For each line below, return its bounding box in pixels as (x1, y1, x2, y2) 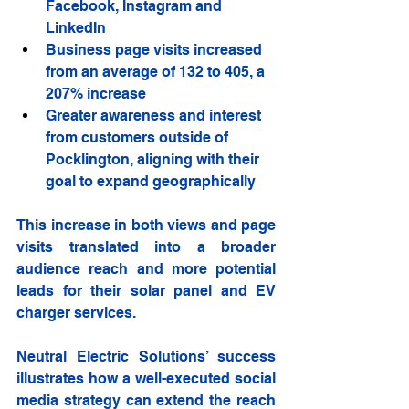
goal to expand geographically (46, 173, 256, 191)
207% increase (46, 85, 146, 103)
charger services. (16, 304, 136, 322)
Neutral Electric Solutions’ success (16, 348, 276, 366)
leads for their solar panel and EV (16, 282, 276, 300)
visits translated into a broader (16, 238, 276, 257)
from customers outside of (46, 129, 232, 147)
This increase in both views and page (16, 216, 276, 235)
